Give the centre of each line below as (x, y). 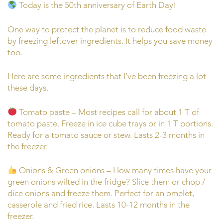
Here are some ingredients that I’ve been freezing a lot (107, 76)
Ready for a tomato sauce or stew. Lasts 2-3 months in (106, 135)
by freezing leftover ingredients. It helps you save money (110, 41)
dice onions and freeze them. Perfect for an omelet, (101, 193)
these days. (28, 88)
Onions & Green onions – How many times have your (114, 170)
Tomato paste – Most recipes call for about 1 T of (108, 112)
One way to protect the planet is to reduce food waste (107, 29)
